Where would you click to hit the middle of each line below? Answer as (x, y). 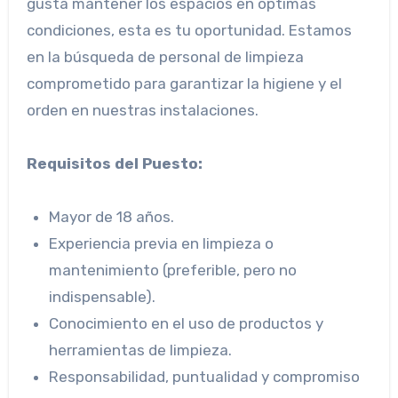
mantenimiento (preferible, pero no (173, 270)
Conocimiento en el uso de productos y (187, 323)
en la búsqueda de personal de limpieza (165, 56)
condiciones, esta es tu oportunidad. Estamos (189, 30)
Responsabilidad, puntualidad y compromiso (205, 376)
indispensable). (103, 296)
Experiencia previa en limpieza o (162, 243)
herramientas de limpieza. (141, 350)
